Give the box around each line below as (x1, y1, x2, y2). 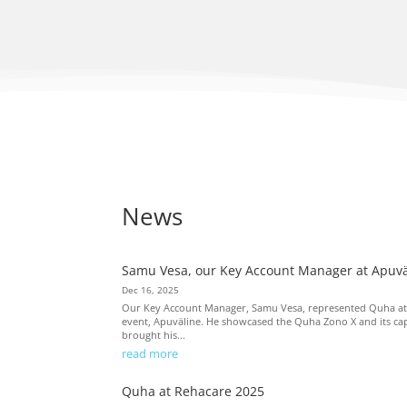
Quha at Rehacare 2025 (122, 382, 265, 401)
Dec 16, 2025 (122, 284, 180, 297)
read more (122, 346, 179, 362)
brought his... (122, 328, 186, 342)
